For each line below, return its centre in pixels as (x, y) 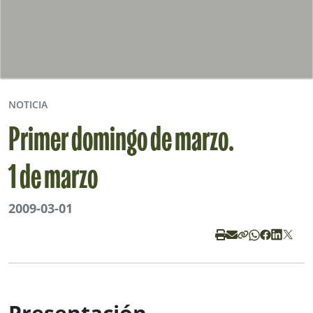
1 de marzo (53, 180)
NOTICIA (28, 104)
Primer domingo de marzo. (121, 142)
